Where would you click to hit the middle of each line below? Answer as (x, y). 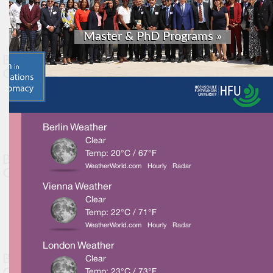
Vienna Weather (77, 187)
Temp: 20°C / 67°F (121, 154)
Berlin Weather (75, 128)
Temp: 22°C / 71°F (121, 213)
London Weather (78, 246)
